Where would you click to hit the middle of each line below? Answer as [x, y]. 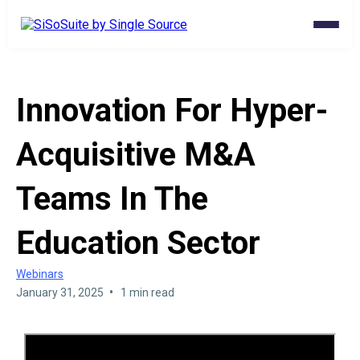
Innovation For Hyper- [172, 110]
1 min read [147, 292]
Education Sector [138, 243]
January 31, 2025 [60, 292]
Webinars [40, 274]
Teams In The [112, 199]
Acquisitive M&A [136, 155]
